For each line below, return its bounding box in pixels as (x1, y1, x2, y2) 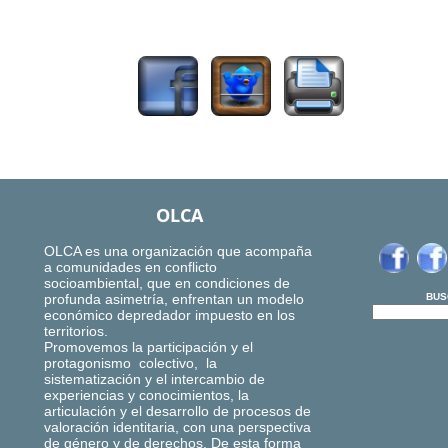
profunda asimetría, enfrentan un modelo (44, 291, 304, 308)
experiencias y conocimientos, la (44, 387, 249, 404)
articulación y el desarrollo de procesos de (44, 403, 311, 420)
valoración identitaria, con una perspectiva (44, 419, 311, 436)
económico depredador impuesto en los (44, 307, 295, 324)
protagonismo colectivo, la (44, 355, 217, 372)
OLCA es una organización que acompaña (44, 243, 312, 260)
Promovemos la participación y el (44, 339, 253, 356)
